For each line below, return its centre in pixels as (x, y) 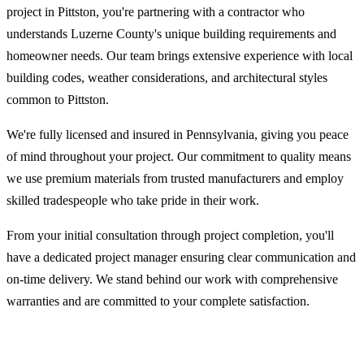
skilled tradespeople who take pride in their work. (133, 200)
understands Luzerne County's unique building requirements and (171, 33)
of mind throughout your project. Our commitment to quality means (179, 156)
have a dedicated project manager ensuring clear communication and (181, 257)
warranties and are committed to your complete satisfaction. (158, 301)
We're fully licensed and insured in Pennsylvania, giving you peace (178, 134)
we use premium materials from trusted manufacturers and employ (175, 178)
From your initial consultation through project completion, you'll (170, 235)
